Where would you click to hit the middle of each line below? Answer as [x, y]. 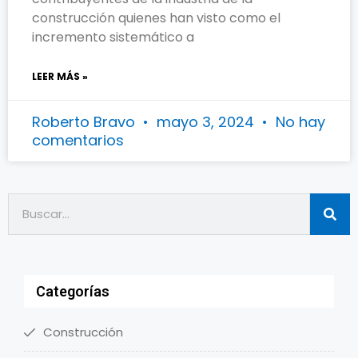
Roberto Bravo [86, 122]
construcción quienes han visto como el [156, 18]
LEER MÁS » [60, 77]
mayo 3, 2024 [205, 122]
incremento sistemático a [113, 38]
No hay [298, 122]
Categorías [73, 292]
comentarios [78, 141]
